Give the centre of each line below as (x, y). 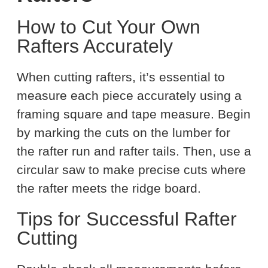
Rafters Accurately (95, 46)
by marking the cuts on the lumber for (124, 133)
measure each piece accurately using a (129, 96)
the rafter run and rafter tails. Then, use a (134, 151)
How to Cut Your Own (109, 27)
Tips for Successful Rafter (127, 219)
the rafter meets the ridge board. (109, 188)
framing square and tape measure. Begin (134, 114)
